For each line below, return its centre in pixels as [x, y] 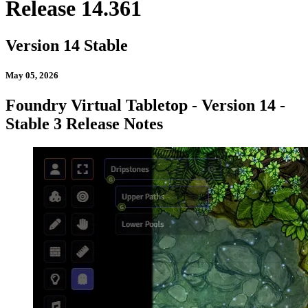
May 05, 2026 [32, 76]
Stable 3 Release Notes [84, 124]
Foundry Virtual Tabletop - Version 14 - [145, 106]
